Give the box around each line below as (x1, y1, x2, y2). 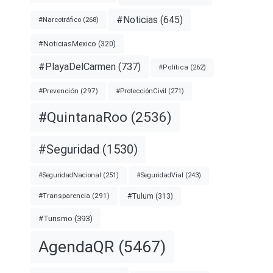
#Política (158, 63, 188, 72)
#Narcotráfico (38, 16, 81, 24)
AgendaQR (38, 236, 114, 257)
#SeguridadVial (136, 171, 183, 179)
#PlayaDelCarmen (38, 61, 116, 73)
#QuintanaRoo (38, 108, 127, 126)
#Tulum (127, 191, 154, 200)
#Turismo (38, 213, 73, 223)
